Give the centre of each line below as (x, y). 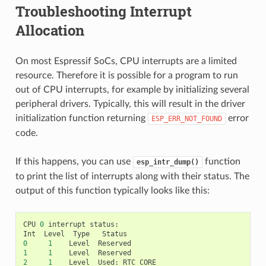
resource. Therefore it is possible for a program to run (126, 75)
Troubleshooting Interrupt (103, 11)
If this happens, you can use (74, 161)
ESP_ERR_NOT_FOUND (186, 118)
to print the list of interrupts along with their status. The (132, 176)
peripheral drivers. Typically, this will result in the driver (130, 104)
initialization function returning (81, 118)
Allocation (50, 30)
